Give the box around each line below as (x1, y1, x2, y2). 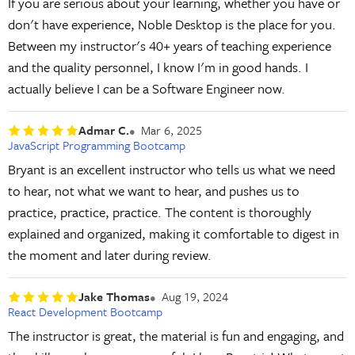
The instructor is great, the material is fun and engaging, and (7, 326, 344, 346)
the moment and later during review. (7, 245, 212, 265)
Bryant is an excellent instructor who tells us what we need (7, 159, 335, 180)
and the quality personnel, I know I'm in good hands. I (7, 57, 308, 78)
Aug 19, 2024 (161, 288, 228, 305)
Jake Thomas (78, 288, 150, 305)
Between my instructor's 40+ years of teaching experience (7, 36, 331, 56)
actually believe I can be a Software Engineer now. (7, 78, 285, 99)
